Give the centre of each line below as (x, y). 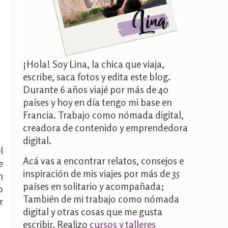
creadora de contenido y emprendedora (105, 127)
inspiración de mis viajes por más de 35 (101, 173)
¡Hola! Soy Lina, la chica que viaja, (94, 64)
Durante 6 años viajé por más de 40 (96, 89)
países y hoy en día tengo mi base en (97, 102)
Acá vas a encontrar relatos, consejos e (103, 161)
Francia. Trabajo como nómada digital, (103, 115)
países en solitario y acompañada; (94, 186)
